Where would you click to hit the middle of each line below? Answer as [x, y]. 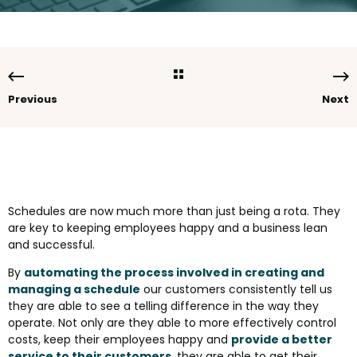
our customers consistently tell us [236, 290]
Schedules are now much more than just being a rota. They [174, 212]
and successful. [51, 245]
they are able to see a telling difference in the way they [163, 306]
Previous [33, 100]
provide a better [282, 340]
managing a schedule [74, 290]
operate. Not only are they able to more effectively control [172, 323]
